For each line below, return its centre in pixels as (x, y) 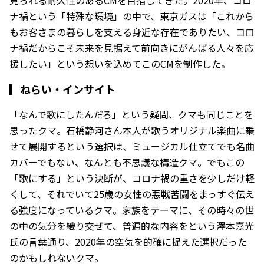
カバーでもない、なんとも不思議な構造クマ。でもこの (127, 162)
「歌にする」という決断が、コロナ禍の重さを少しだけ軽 (132, 178)
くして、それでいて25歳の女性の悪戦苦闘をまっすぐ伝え (132, 194)
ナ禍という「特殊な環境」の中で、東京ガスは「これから (132, 16)
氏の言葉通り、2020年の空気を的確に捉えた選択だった (128, 241)
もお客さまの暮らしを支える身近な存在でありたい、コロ (132, 32)
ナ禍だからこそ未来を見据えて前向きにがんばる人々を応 (132, 47)
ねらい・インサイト (68, 89)
